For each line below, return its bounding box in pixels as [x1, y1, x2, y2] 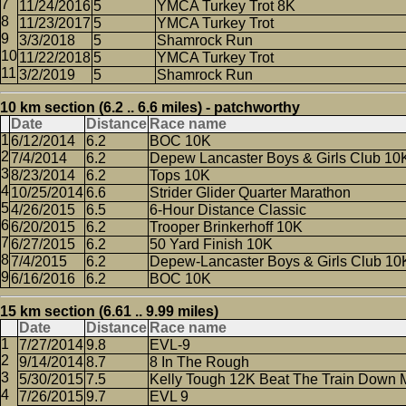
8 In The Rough [150, 354, 249, 370]
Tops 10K [150, 168, 210, 183]
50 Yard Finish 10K [150, 237, 273, 252]
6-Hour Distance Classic [150, 202, 306, 217]
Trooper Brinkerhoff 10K [150, 219, 303, 235]
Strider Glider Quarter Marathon [150, 185, 351, 200]
